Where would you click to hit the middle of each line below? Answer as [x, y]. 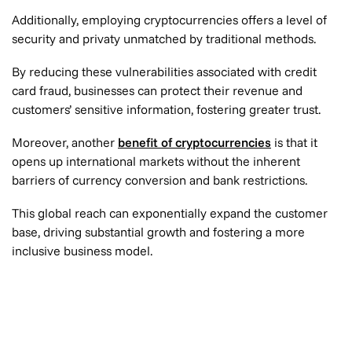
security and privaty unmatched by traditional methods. [164, 38]
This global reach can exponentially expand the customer [170, 213]
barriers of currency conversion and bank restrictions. [159, 180]
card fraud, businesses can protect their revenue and [157, 90]
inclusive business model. [82, 251]
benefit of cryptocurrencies [194, 142]
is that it [294, 142]
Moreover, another [65, 142]
